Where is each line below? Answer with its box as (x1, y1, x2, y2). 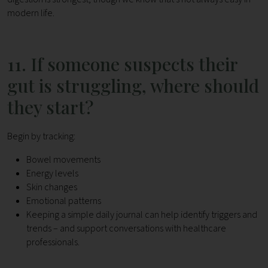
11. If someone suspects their (7, 52, 237, 77)
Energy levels (26, 167, 78, 181)
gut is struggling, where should (7, 74, 259, 98)
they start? (7, 95, 93, 120)
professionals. (26, 236, 80, 249)
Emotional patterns (26, 194, 101, 208)
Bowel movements (26, 153, 100, 167)
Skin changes (26, 181, 77, 194)
